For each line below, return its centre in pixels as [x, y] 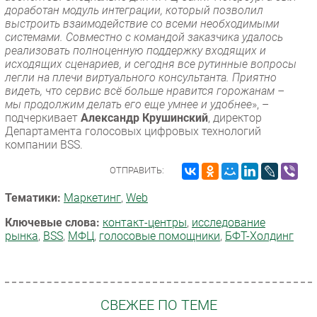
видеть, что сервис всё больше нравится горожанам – [145, 91]
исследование [229, 222]
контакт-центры [145, 222]
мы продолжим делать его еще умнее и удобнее [128, 104]
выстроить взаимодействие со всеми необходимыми [142, 23]
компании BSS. [44, 144]
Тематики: [33, 197]
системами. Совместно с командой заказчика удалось [144, 37]
